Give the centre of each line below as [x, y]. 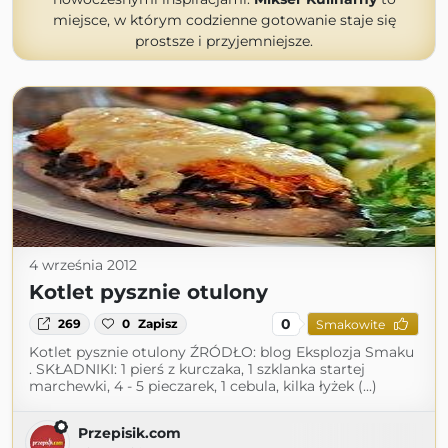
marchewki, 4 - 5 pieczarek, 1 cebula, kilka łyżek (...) [203, 386]
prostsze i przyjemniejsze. [224, 41]
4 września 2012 [83, 265]
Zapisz [158, 323]
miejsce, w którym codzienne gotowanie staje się [224, 20]
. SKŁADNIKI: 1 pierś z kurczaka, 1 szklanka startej [197, 369]
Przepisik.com [129, 433]
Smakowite [350, 324]
